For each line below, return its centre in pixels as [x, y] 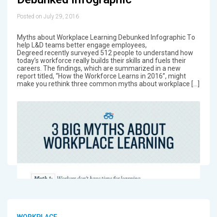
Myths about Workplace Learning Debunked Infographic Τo [106, 37]
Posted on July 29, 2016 [48, 16]
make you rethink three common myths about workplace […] [108, 84]
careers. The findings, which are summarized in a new [99, 68]
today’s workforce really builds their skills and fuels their [101, 60]
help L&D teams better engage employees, [82, 45]
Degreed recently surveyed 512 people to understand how [105, 53]
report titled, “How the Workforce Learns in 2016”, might [101, 76]
